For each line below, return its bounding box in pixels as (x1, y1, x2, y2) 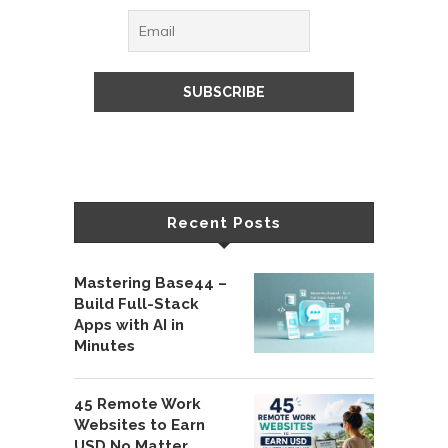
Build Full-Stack (74, 295, 199, 314)
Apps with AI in (74, 316, 184, 335)
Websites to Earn (74, 416, 205, 435)
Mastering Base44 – (74, 274, 227, 293)
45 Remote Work (74, 395, 201, 414)
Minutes (74, 337, 135, 356)
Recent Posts (167, 214, 281, 233)
